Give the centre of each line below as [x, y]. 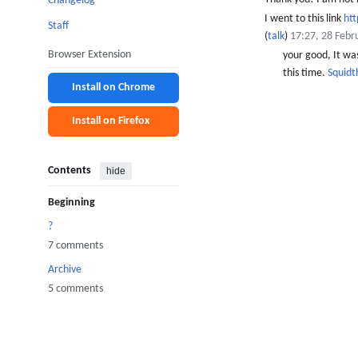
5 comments [76, 288]
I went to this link [304, 18]
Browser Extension [89, 54]
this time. [305, 74]
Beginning [72, 202]
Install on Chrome [113, 87]
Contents [70, 171]
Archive [65, 269]
